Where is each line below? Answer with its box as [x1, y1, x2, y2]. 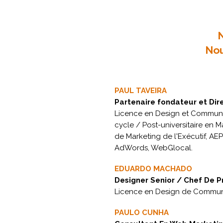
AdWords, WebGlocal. [114, 143, 193, 152]
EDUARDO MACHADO [114, 164, 192, 173]
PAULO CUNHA [114, 208, 169, 217]
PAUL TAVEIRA [114, 86, 167, 95]
